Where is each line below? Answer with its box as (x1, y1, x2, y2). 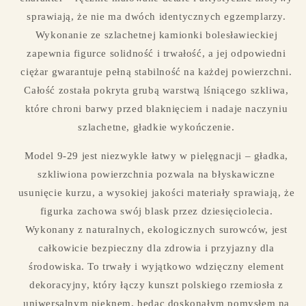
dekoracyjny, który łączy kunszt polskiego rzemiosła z (29, 279, 283, 291)
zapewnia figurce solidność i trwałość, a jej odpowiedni (27, 48, 286, 59)
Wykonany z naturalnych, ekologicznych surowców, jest (25, 224, 288, 236)
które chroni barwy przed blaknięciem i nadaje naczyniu (25, 103, 288, 115)
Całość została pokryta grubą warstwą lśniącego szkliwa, (24, 85, 289, 96)
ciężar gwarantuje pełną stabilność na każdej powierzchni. (20, 66, 292, 78)
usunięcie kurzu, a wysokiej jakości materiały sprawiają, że (18, 187, 295, 199)
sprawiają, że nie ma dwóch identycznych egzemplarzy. (27, 11, 286, 23)
